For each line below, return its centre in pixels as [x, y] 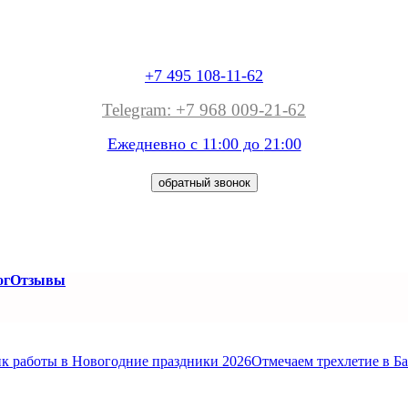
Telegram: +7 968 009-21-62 [204, 110]
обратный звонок [204, 183]
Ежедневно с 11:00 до [185, 144]
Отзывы [38, 280]
